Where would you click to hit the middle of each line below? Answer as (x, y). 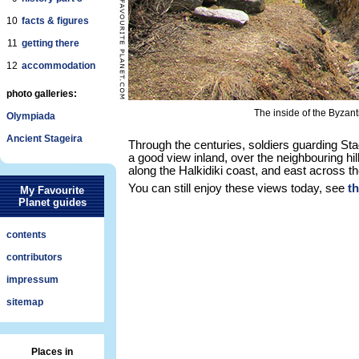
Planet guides (52, 202)
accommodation (58, 66)
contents (26, 235)
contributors (34, 257)
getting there (50, 43)
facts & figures (55, 21)
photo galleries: (42, 94)
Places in (52, 352)
